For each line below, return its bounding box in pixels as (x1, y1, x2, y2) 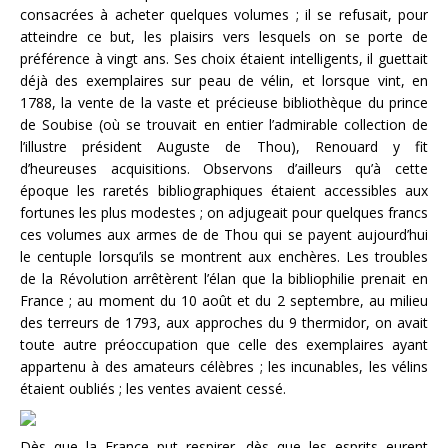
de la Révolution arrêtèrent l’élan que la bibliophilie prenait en (20, 268, 428, 288)
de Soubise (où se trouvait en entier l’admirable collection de (20, 114, 428, 134)
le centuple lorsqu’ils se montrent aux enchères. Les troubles (20, 246, 428, 266)
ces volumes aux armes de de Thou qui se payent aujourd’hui (20, 224, 428, 244)
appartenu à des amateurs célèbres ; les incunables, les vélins (20, 356, 428, 376)
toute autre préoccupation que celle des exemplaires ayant (20, 334, 428, 354)
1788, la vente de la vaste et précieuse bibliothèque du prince (20, 92, 428, 112)
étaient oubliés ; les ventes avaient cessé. (20, 378, 286, 398)
